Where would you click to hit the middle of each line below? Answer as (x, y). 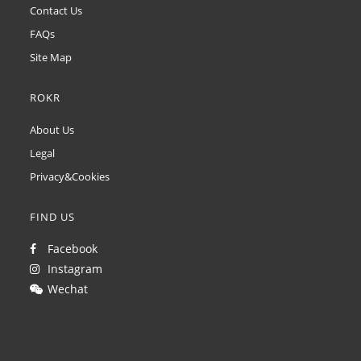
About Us (52, 130)
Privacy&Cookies (70, 176)
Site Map (51, 57)
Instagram (72, 269)
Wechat (65, 289)
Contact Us (56, 10)
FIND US (53, 217)
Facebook (70, 249)
